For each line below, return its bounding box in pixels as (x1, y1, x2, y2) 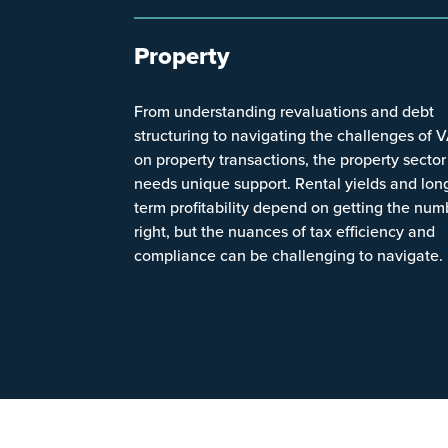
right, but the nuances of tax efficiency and (134, 219, 436, 242)
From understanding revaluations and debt (134, 99, 435, 122)
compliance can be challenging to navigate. (134, 243, 444, 266)
